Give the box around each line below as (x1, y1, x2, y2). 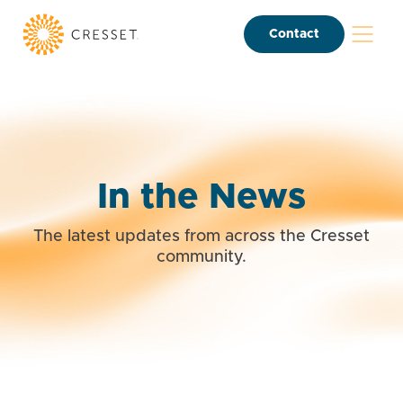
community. (157, 248, 246, 265)
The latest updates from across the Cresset (33, 228, 370, 245)
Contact (269, 27, 319, 40)
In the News (97, 178, 306, 215)
